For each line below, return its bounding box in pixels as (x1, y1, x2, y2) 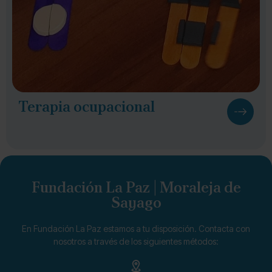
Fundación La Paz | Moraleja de (31, 177, 241, 197)
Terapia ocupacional (18, 97, 155, 117)
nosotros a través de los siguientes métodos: (53, 236, 219, 246)
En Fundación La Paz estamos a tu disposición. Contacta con (22, 223, 250, 234)
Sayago (110, 192, 161, 212)
